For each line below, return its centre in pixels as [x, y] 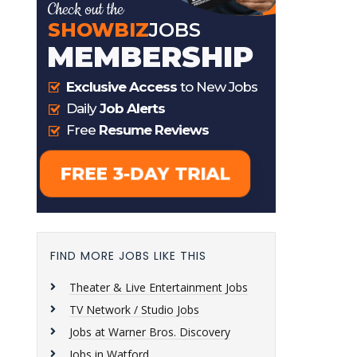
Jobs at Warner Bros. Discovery [150, 332]
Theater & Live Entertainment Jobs [159, 287]
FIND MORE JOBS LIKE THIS [128, 256]
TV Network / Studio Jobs [134, 310]
